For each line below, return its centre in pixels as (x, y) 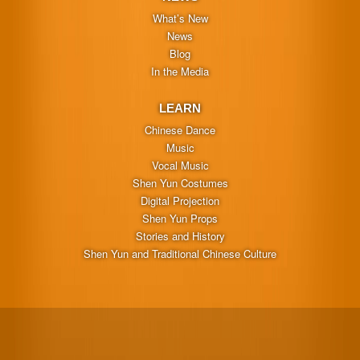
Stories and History (180, 236)
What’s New (180, 18)
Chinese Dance (180, 130)
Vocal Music (180, 166)
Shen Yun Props (180, 219)
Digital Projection (180, 201)
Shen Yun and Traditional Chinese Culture (180, 254)
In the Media (180, 72)
